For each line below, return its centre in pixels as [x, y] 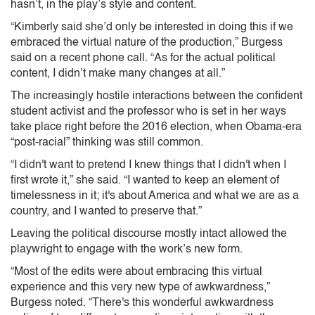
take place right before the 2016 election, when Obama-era [156, 127]
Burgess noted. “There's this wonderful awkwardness [142, 303]
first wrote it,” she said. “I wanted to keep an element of [145, 180]
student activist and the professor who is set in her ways [148, 111]
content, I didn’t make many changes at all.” [118, 73]
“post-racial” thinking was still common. [107, 142]
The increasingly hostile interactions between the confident [156, 96]
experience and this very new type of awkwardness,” [140, 287]
